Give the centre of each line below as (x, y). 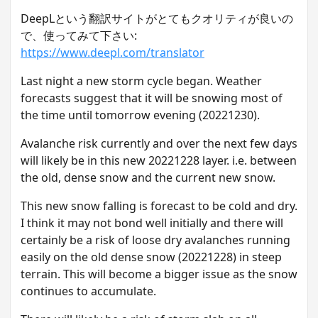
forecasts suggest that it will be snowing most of (152, 98)
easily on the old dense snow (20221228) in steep (151, 257)
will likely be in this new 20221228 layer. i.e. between (159, 161)
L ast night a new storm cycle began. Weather (141, 81)
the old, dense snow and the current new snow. (148, 178)
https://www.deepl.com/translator (113, 53)
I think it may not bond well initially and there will (152, 223)
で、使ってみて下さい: (79, 36)
